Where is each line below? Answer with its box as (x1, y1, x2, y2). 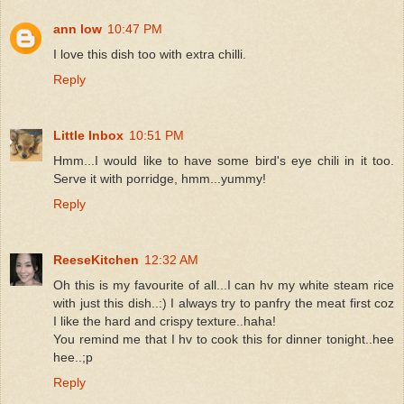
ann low (53, 21, 102, 36)
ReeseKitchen (53, 252, 139, 267)
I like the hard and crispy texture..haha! (53, 313, 276, 328)
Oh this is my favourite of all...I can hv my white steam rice (53, 277, 394, 292)
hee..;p (53, 349, 93, 364)
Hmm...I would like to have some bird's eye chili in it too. (53, 152, 394, 168)
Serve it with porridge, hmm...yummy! (53, 170, 266, 186)
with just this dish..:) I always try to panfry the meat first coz (53, 295, 394, 310)
